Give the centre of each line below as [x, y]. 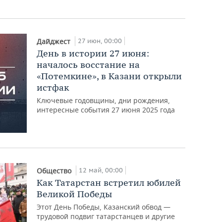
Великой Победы [75, 194]
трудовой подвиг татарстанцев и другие [106, 216]
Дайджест [55, 41]
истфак [53, 87]
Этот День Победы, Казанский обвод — [104, 207]
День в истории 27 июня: [93, 53]
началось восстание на [88, 64]
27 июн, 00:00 [100, 41]
